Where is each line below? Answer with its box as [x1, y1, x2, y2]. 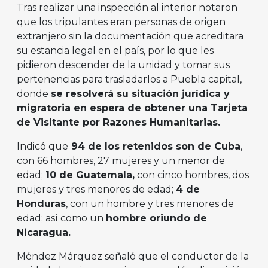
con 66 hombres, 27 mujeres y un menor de [17, 155, 225, 167]
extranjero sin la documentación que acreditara [17, 31, 243, 42]
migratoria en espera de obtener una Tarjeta [17, 102, 248, 114]
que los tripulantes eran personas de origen [17, 16, 226, 28]
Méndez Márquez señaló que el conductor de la [17, 251, 249, 263]
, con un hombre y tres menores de [66, 198, 234, 210]
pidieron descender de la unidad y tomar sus [17, 59, 230, 71]
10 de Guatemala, [45, 169, 135, 181]
